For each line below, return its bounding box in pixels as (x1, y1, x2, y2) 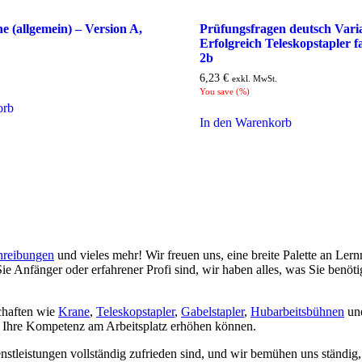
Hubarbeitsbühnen (250, 304, 344, 318)
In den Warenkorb (199, 116, 292, 130)
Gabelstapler (181, 304, 244, 318)
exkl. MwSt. (231, 73, 277, 83)
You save (199, 86, 236, 96)
